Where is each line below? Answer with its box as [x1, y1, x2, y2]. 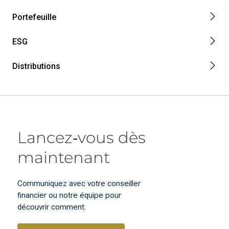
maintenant [17, 147, 110, 167]
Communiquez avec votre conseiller [17, 178, 141, 188]
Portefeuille [12, 12, 56, 22]
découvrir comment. [17, 202, 86, 212]
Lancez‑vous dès [17, 127, 146, 147]
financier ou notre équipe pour [17, 190, 122, 200]
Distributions [12, 61, 60, 71]
